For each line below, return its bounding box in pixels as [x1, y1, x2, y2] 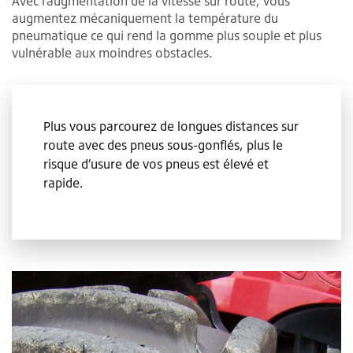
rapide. [43, 175, 84, 191]
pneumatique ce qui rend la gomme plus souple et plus [12, 28, 321, 44]
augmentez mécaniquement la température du [12, 10, 278, 27]
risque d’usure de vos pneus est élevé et [43, 156, 269, 173]
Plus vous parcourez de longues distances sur [43, 118, 299, 135]
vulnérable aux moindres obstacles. [12, 45, 213, 61]
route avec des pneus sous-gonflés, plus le [43, 137, 283, 154]
